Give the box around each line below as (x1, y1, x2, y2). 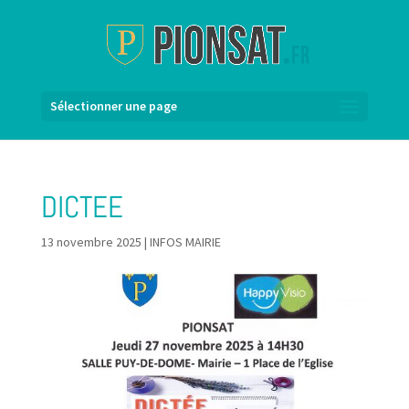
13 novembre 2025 (40, 234, 142, 250)
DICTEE (40, 188, 123, 226)
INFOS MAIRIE (149, 234, 221, 250)
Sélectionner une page (49, 98, 177, 114)
